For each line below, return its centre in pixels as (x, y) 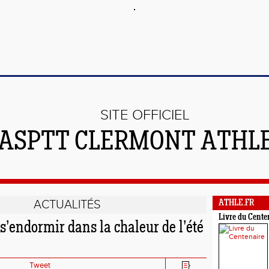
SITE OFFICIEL (145, 115)
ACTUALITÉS (67, 205)
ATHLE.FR (236, 203)
